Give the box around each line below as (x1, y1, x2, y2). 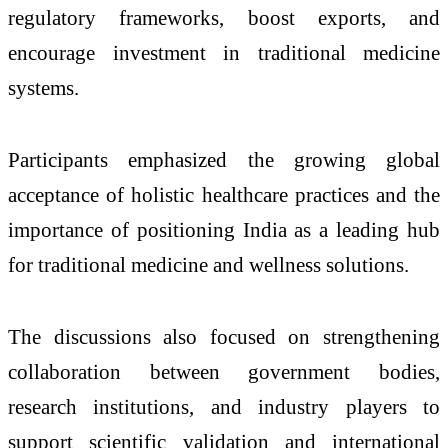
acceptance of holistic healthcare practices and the (8, 183, 440, 207)
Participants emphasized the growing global (8, 148, 440, 172)
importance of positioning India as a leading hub (8, 218, 440, 242)
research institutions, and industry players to (8, 395, 440, 419)
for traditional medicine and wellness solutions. (8, 253, 409, 277)
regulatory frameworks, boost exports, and (8, 6, 440, 30)
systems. (8, 76, 79, 100)
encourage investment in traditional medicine (8, 41, 440, 65)
